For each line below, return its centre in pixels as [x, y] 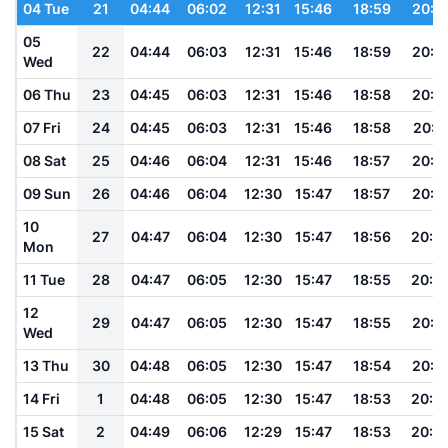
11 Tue [44, 279]
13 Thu [46, 365]
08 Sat [44, 160]
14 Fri [41, 398]
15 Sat [43, 431]
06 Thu [47, 94]
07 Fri [42, 127]
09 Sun [47, 193]
